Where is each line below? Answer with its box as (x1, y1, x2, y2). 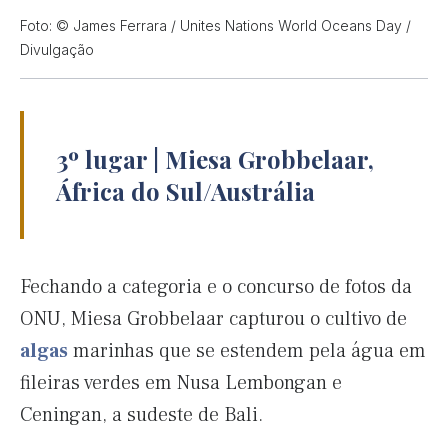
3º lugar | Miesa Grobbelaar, (56, 143, 374, 176)
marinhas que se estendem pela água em (73, 338, 426, 365)
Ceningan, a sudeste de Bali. (20, 402, 263, 429)
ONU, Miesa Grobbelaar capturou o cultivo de (20, 306, 407, 333)
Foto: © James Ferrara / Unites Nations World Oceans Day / (20, 17, 411, 35)
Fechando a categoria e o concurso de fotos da (20, 274, 412, 301)
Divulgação (20, 41, 94, 59)
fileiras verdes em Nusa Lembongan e (20, 370, 342, 397)
